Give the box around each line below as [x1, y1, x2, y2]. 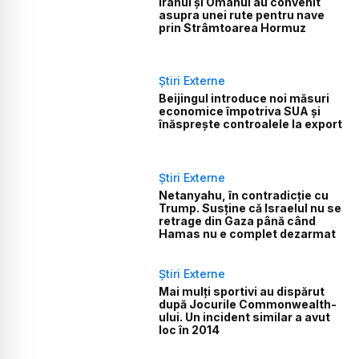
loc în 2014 [159, 323, 220, 337]
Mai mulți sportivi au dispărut [159, 284, 325, 299]
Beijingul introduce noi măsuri [159, 91, 330, 106]
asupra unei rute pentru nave [159, 8, 325, 22]
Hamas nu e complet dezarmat [159, 226, 337, 240]
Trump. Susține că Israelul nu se [159, 200, 342, 215]
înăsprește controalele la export [159, 117, 343, 131]
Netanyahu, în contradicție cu [159, 188, 329, 202]
